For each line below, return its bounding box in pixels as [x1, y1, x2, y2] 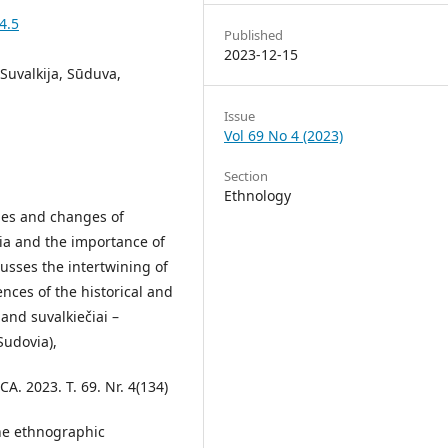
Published [224, 25, 283, 44]
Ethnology [224, 185, 291, 205]
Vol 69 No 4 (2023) [224, 125, 343, 145]
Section [224, 166, 268, 185]
